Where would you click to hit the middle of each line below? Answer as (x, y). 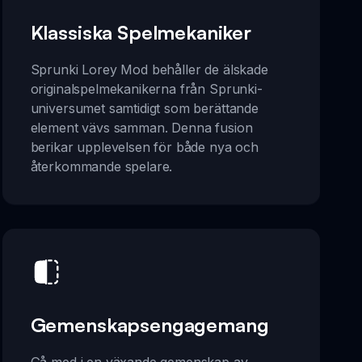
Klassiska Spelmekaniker (141, 32)
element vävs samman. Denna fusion (141, 127)
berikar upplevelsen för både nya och (144, 147)
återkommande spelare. (101, 166)
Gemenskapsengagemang (149, 325)
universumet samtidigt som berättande (144, 108)
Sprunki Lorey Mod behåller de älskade (149, 69)
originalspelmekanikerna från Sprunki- (146, 88)
